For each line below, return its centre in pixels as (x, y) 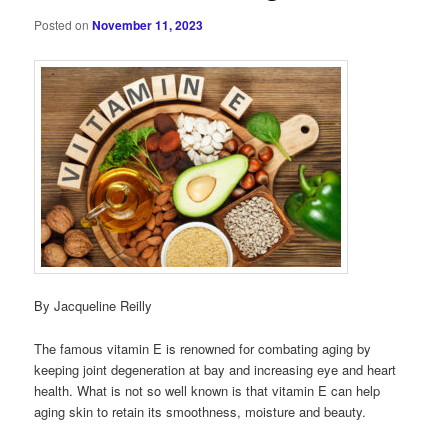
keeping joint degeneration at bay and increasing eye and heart (215, 369)
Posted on (63, 25)
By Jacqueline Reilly (93, 306)
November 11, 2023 (148, 25)
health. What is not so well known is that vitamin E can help (207, 390)
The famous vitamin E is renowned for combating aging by (203, 348)
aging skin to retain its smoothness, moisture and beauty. (200, 411)
